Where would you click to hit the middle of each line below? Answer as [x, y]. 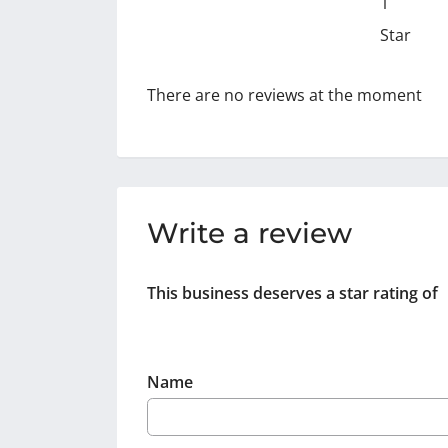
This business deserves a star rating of [292, 292]
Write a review [249, 232]
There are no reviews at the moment [284, 94]
